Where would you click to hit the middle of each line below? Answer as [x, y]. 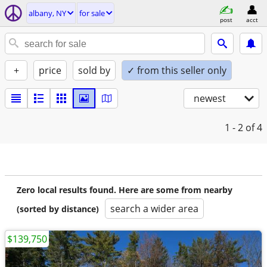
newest [210, 98]
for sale [92, 13]
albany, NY [47, 13]
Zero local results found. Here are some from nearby [125, 190]
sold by [94, 70]
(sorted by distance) [58, 209]
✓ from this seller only [177, 70]
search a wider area [154, 209]
